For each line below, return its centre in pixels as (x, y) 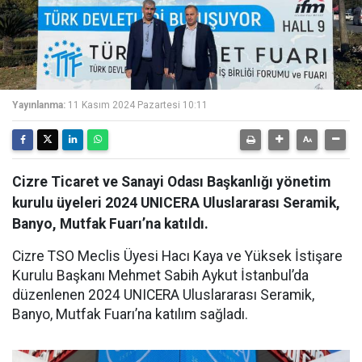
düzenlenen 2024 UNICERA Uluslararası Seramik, (163, 295)
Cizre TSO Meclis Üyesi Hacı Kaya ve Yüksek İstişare (177, 256)
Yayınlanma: (39, 105)
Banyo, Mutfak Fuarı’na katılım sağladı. (130, 314)
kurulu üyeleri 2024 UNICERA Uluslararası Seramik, (176, 203)
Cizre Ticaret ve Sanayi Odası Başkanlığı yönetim (171, 182)
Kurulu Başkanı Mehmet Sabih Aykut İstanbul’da (160, 276)
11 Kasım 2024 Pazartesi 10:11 (138, 105)
